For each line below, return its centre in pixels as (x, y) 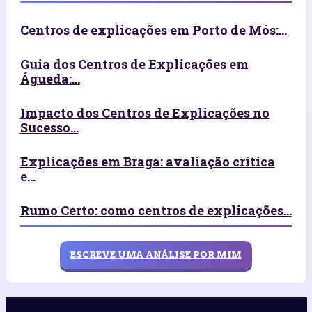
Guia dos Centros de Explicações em (134, 64)
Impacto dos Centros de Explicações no (145, 112)
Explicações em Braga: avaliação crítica (147, 161)
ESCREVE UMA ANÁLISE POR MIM (156, 255)
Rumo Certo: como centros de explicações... (156, 210)
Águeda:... (50, 78)
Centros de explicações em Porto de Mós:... (153, 30)
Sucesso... (49, 127)
